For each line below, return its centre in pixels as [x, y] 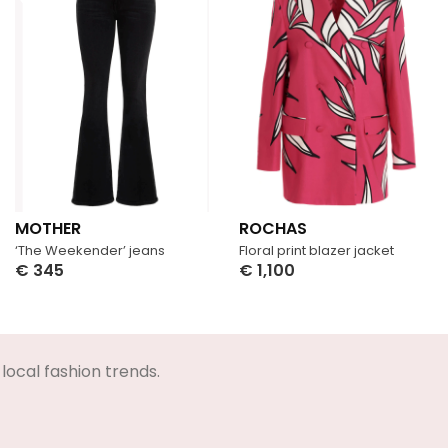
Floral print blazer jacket [316, 250]
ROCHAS [273, 228]
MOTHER [48, 228]
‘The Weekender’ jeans [90, 250]
